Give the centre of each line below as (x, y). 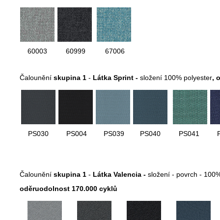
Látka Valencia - (120, 175)
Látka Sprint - (116, 78)
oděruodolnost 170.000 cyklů (69, 189)
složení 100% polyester (176, 78)
